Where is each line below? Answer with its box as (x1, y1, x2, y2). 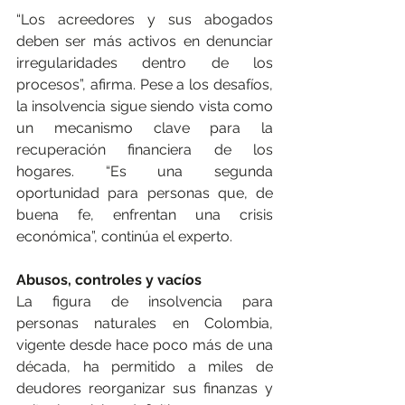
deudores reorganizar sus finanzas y (16, 379, 273, 397)
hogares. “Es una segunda (16, 162, 273, 180)
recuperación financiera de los (16, 140, 273, 158)
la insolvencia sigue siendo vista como (16, 97, 273, 115)
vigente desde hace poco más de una (16, 335, 273, 353)
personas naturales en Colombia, (16, 314, 273, 332)
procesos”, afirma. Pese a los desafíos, (16, 75, 273, 93)
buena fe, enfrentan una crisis (16, 205, 273, 223)
